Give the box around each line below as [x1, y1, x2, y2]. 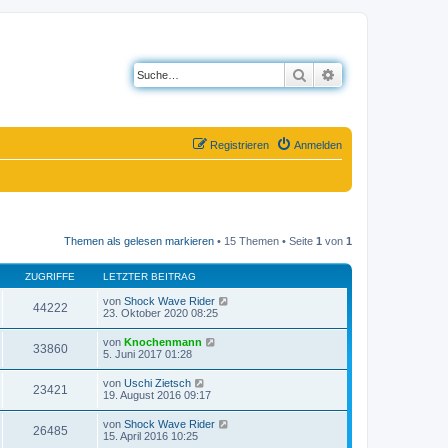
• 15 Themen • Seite [214, 235, 316, 247]
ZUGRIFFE [25, 271, 75, 282]
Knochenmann [124, 336, 202, 348]
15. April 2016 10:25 [103, 430, 198, 442]
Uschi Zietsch [124, 377, 191, 389]
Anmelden [294, 139, 342, 151]
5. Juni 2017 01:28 [103, 348, 192, 360]
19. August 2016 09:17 [103, 389, 211, 401]
